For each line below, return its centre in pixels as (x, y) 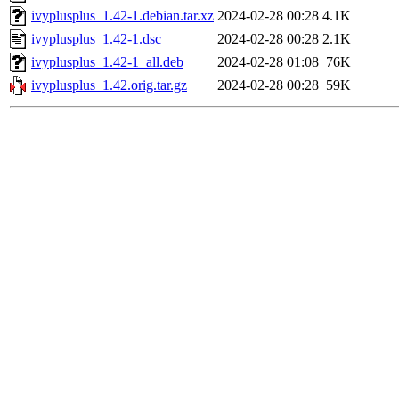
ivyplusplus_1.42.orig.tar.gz (109, 85)
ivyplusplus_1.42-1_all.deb (107, 62)
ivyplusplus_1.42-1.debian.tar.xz (122, 16)
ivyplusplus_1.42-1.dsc (96, 39)
